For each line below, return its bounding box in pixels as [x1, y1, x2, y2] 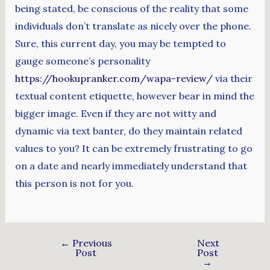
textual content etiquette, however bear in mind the [14, 90, 254, 102]
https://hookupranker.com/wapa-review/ [14, 72, 213, 85]
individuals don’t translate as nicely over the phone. [14, 20, 251, 33]
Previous [69, 236, 112, 249]
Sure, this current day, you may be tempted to [14, 37, 226, 50]
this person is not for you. [14, 177, 134, 190]
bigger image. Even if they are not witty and [14, 107, 216, 120]
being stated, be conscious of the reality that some [14, 2, 248, 15]
